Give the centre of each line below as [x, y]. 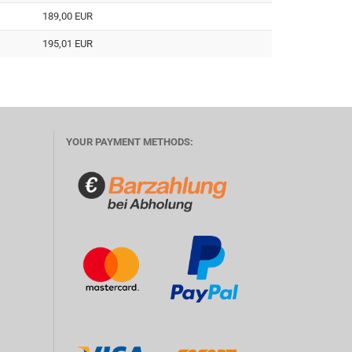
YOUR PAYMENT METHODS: [129, 141]
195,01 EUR [68, 43]
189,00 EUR [68, 16]
